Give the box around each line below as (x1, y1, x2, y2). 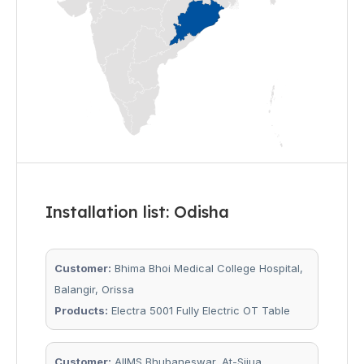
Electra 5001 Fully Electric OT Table (108, 304, 290, 318)
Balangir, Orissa (54, 283, 134, 297)
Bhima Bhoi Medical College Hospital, (111, 262, 303, 275)
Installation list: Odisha (45, 201, 229, 223)
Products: (54, 304, 108, 318)
